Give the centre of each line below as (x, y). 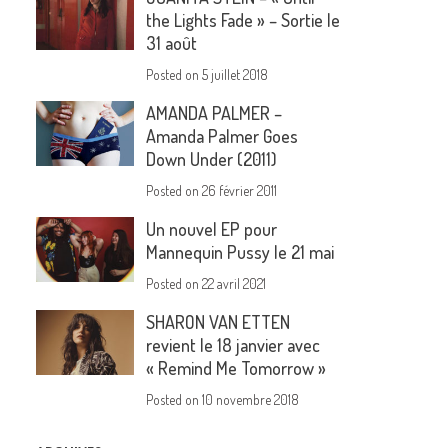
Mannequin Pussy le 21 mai (240, 252)
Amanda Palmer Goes (222, 136)
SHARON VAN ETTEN (218, 322)
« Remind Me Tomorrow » (236, 368)
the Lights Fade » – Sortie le (243, 20)
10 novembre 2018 (251, 400)
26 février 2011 (240, 191)
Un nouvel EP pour (212, 229)
